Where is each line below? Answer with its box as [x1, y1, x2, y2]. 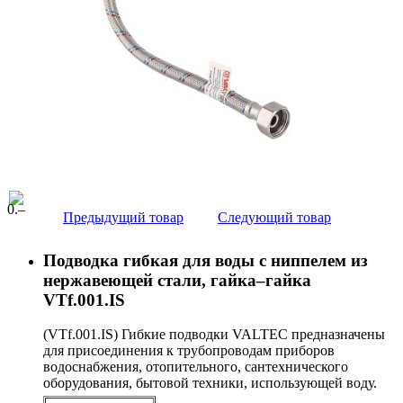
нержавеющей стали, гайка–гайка [43, 270, 311, 290]
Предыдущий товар [63, 209, 184, 225]
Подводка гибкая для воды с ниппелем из [43, 250, 368, 270]
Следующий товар [218, 209, 331, 225]
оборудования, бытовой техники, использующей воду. [43, 375, 381, 391]
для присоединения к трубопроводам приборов [43, 343, 335, 359]
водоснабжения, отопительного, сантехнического [43, 359, 348, 375]
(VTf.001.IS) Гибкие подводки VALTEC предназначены [43, 327, 385, 343]
